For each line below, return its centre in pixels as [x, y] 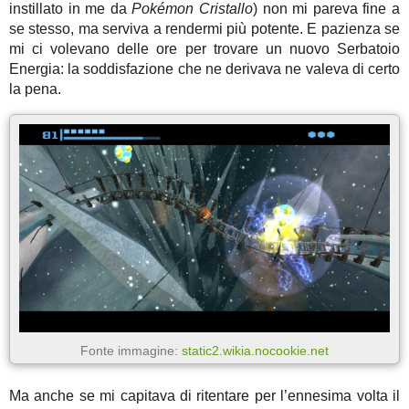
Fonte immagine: [131, 351]
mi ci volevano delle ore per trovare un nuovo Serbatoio [204, 48]
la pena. [35, 89]
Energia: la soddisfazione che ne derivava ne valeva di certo [204, 68]
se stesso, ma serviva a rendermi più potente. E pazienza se [204, 28]
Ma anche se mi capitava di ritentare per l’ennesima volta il [204, 396]
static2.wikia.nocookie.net [255, 351]
